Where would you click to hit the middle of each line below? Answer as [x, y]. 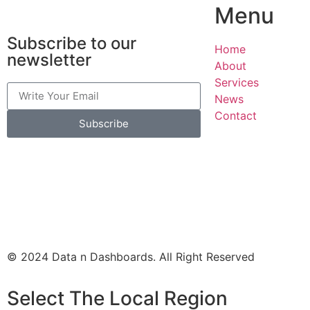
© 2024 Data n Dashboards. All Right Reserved [131, 256]
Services [237, 82]
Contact [236, 115]
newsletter [49, 60]
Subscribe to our [72, 43]
